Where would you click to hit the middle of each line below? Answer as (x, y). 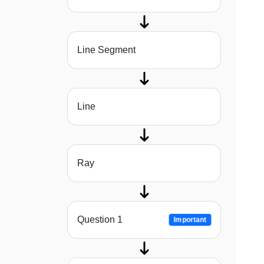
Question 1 (100, 220)
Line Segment (106, 50)
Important (190, 220)
